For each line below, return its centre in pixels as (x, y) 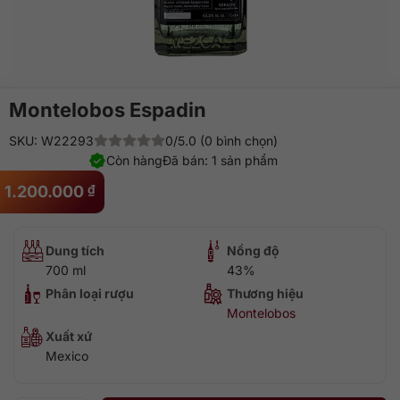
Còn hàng (134, 160)
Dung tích (75, 250)
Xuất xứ (69, 336)
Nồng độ (253, 250)
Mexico (67, 356)
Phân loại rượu (90, 293)
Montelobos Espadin (108, 110)
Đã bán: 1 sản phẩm (220, 160)
